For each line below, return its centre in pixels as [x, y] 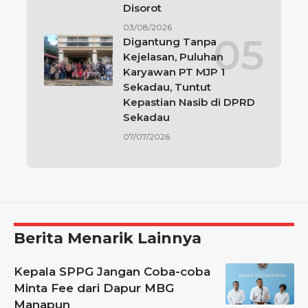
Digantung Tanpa [170, 41]
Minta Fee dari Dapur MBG [94, 288]
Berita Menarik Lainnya [108, 238]
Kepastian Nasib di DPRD [189, 102]
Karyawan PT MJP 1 [174, 71]
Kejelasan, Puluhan [173, 56]
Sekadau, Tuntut [167, 87]
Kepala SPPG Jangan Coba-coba [112, 271]
